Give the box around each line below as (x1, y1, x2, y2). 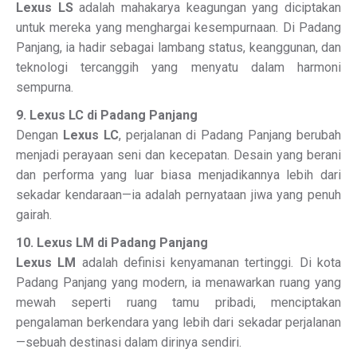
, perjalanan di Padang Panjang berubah (118, 127, 342, 143)
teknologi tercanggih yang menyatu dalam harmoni (16, 60, 341, 75)
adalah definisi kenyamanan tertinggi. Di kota (76, 255, 342, 270)
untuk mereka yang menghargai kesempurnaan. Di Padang (16, 20, 341, 35)
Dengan (16, 127, 63, 143)
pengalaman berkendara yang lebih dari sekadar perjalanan (16, 315, 341, 330)
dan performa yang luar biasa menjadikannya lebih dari (16, 167, 341, 182)
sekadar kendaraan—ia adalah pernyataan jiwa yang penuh (16, 187, 341, 202)
